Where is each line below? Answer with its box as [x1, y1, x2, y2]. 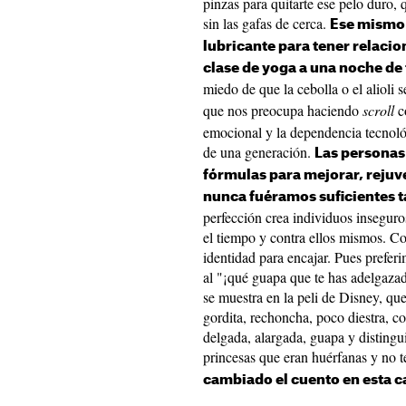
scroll [362, 101, 394, 120]
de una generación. [203, 142, 314, 161]
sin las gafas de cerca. [203, 14, 330, 33]
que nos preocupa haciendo [203, 101, 362, 120]
